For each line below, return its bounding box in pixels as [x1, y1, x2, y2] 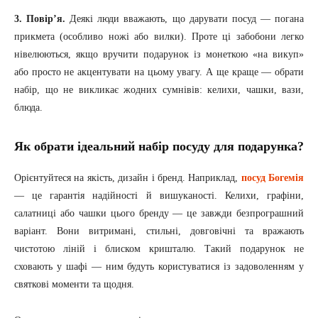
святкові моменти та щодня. [14, 279, 134, 290]
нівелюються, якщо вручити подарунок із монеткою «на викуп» [14, 49, 304, 60]
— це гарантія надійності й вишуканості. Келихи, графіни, [14, 190, 304, 202]
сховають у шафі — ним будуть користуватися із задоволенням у [14, 261, 304, 273]
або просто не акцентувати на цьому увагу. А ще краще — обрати [14, 67, 304, 78]
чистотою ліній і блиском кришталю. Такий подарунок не [14, 243, 304, 255]
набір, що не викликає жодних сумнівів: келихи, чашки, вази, [14, 84, 304, 96]
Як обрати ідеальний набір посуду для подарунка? [14, 139, 304, 154]
